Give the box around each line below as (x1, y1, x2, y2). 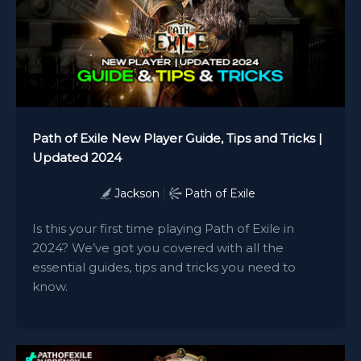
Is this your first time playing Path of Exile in (32, 221, 294, 237)
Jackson (114, 186, 160, 201)
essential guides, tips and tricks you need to (32, 259, 296, 276)
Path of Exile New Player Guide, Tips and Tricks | (32, 131, 322, 147)
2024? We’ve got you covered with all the (32, 240, 284, 256)
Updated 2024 (32, 150, 122, 166)
